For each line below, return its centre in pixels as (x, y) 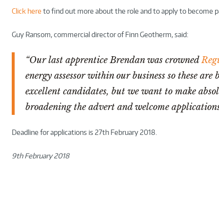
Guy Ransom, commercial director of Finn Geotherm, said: (100, 34)
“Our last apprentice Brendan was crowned (113, 60)
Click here (27, 11)
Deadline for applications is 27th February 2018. (84, 132)
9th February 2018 (41, 155)
